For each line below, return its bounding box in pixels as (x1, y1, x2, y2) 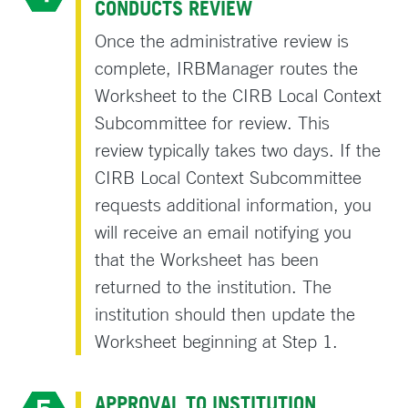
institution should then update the (95, 301, 356, 325)
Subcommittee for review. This (95, 110, 331, 134)
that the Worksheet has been (95, 247, 320, 270)
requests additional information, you (95, 192, 372, 216)
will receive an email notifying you (95, 219, 352, 243)
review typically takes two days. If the (95, 138, 382, 161)
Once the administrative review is (95, 28, 350, 52)
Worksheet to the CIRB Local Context (95, 83, 382, 107)
